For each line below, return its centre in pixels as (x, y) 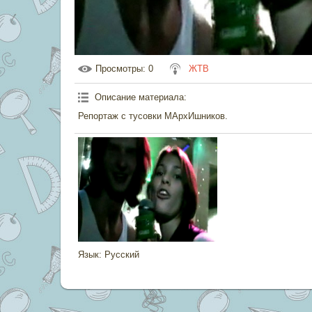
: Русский (119, 255)
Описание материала (139, 97)
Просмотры (119, 69)
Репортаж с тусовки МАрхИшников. (153, 116)
